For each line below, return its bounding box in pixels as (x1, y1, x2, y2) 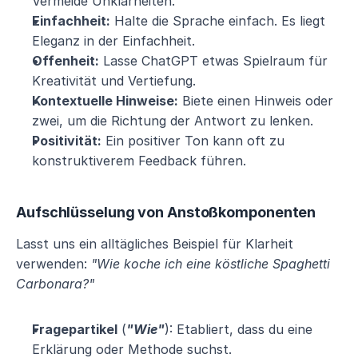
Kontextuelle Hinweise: (32, 93, 178, 109)
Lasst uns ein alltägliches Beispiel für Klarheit (16, 236, 293, 252)
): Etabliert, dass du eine (165, 321, 312, 337)
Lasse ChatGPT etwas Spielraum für (99, 53, 328, 69)
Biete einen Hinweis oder (178, 93, 333, 109)
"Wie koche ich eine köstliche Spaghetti (91, 256, 330, 272)
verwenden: (16, 256, 91, 272)
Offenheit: (32, 53, 99, 69)
